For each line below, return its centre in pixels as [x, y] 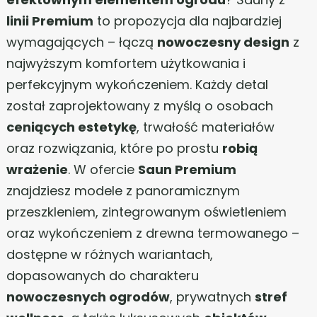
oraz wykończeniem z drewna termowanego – [153, 233]
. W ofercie [103, 169]
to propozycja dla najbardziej [188, 21]
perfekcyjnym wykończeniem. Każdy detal [137, 85]
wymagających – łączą [82, 42]
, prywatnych [212, 297]
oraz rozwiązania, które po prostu [114, 148]
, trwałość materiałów [206, 127]
